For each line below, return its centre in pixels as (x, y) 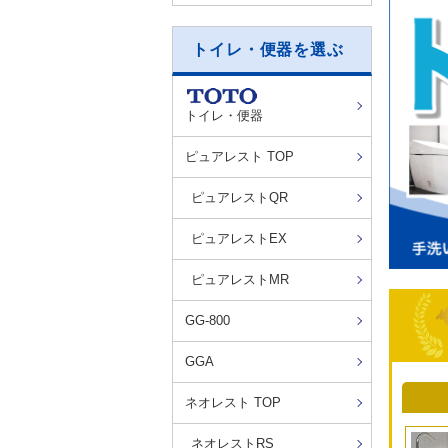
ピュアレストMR (240, 280)
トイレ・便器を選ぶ (268, 49)
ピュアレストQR (239, 198)
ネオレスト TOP (233, 403)
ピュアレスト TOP (239, 157)
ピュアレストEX (239, 239)
